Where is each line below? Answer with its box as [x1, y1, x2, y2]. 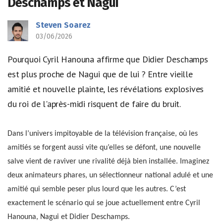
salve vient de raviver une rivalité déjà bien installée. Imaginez [7, 158, 209, 166]
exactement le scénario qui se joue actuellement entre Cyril [7, 199, 200, 208]
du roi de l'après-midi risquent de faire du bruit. [7, 98, 181, 110]
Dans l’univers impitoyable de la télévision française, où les [7, 130, 198, 138]
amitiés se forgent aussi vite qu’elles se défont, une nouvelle [7, 144, 201, 152]
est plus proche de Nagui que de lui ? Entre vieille [7, 68, 193, 80]
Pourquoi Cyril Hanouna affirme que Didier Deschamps [7, 53, 208, 65]
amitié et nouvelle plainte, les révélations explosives [7, 83, 204, 95]
